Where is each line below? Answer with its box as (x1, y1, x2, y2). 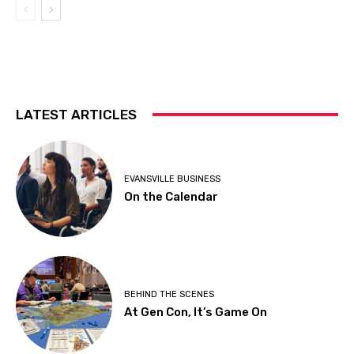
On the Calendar (124, 189, 219, 204)
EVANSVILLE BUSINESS (124, 173, 221, 184)
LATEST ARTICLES (16, 106, 137, 122)
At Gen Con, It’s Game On (124, 304, 268, 319)
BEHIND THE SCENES (124, 288, 215, 299)
